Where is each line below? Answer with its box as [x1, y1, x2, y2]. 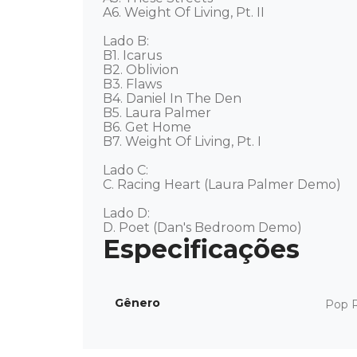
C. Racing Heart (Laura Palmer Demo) [103, 177, 344, 192]
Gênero [115, 296, 160, 310]
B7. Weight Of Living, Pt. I [103, 134, 265, 149]
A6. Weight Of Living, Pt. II [103, 5, 268, 20]
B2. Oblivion [103, 62, 182, 77]
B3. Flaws [103, 76, 165, 92]
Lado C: [103, 163, 151, 178]
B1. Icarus [103, 48, 165, 63]
